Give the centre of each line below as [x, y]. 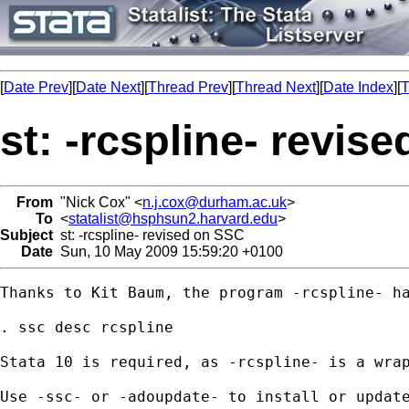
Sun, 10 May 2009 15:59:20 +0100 [168, 251]
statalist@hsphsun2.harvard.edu [173, 218]
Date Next [108, 87]
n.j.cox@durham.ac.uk [215, 202]
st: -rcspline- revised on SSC [149, 235]
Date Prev [36, 87]
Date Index [358, 87]
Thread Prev [188, 87]
